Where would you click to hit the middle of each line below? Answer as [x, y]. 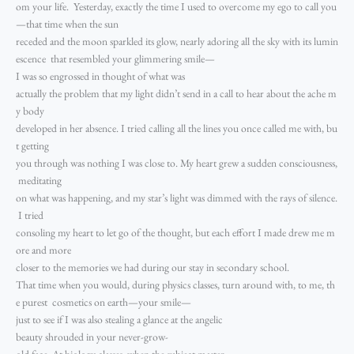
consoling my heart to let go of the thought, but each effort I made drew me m [175, 232]
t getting [34, 145]
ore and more [45, 249]
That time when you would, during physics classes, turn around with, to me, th [175, 284]
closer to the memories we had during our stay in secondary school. [155, 267]
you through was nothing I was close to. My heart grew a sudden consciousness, [177, 162]
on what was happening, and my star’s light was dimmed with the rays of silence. [177, 197]
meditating [40, 180]
